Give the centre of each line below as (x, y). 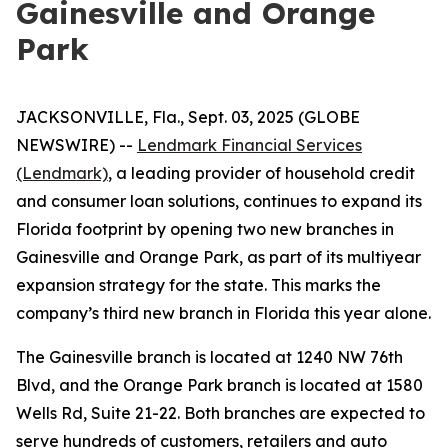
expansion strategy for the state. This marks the (198, 285)
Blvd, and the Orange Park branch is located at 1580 (219, 385)
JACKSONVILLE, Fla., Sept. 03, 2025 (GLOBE (188, 117)
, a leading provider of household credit (261, 173)
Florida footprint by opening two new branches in (205, 229)
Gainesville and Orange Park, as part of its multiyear (218, 257)
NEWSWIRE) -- (76, 145)
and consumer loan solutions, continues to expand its (219, 201)
